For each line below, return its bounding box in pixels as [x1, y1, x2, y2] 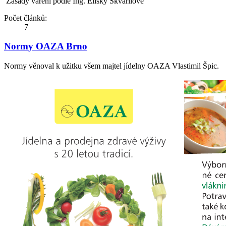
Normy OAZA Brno [4, 41, 87, 52]
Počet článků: [4, 13, 47, 22]
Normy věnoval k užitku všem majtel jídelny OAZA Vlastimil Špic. [4, 62, 219, 70]
